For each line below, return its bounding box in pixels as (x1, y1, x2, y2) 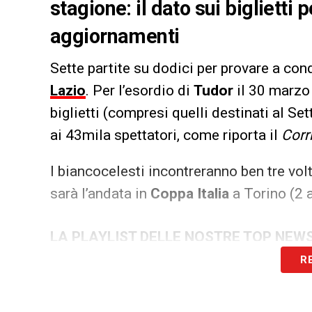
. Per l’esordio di (86, 82, 194, 100)
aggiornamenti (50, 24, 180, 49)
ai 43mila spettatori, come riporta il (50, 127, 281, 144)
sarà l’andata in (50, 185, 150, 203)
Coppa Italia (150, 185, 229, 203)
